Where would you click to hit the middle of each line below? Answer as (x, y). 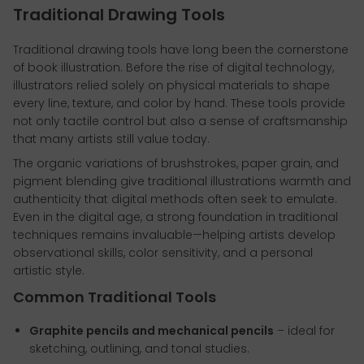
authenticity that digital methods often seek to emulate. (175, 199)
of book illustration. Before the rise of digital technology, (173, 67)
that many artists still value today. (111, 139)
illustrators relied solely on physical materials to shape (171, 85)
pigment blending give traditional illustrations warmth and (182, 181)
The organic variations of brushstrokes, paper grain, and (176, 163)
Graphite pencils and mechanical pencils (152, 330)
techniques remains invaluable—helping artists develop (174, 234)
